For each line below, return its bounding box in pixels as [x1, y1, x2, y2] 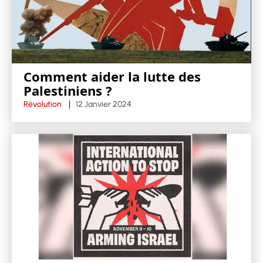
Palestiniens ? [23, 81, 112, 99]
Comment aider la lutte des [23, 67, 201, 85]
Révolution [23, 99, 62, 109]
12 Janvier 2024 [76, 99, 131, 109]
